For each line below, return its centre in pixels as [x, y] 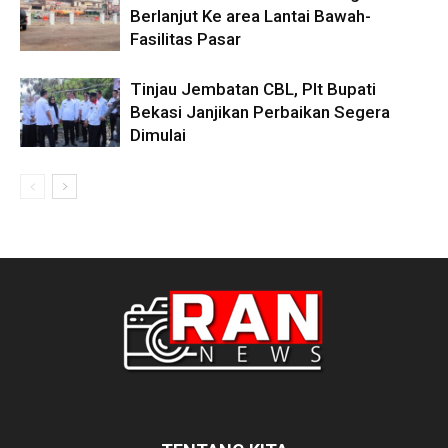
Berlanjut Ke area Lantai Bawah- [250, 16]
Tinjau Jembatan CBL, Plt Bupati [253, 89]
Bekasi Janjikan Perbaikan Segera [260, 112]
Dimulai [158, 135]
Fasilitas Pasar [185, 39]
